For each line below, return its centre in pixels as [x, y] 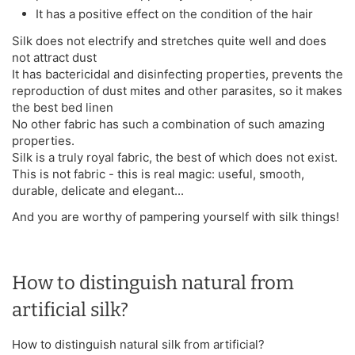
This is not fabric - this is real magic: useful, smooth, [158, 174]
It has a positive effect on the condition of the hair [174, 13]
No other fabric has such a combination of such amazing [168, 124]
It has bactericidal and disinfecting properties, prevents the [177, 74]
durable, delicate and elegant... [98, 190]
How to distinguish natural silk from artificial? [138, 344]
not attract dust [54, 57]
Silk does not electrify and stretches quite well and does [169, 40]
